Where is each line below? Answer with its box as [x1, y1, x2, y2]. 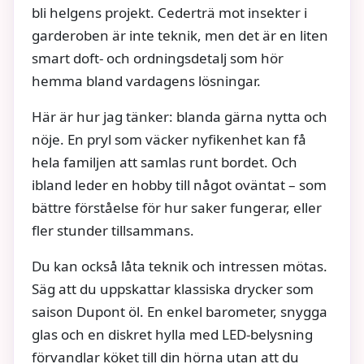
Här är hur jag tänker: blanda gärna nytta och [32, 106, 327, 126]
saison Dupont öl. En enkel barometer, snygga [32, 301, 327, 321]
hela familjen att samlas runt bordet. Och [32, 152, 297, 171]
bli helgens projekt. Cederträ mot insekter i [32, 2, 307, 22]
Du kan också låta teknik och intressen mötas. [32, 256, 327, 275]
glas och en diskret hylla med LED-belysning [32, 324, 313, 344]
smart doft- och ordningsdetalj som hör [32, 48, 284, 67]
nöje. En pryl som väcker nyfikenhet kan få [32, 129, 306, 149]
